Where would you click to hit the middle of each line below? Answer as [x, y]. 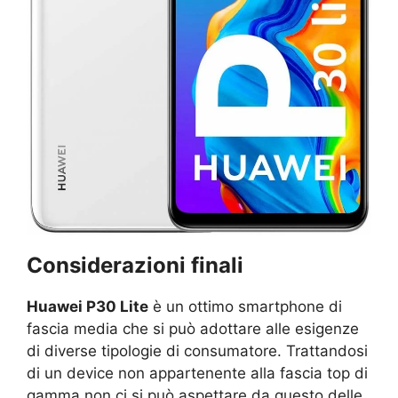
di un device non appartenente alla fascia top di [197, 373]
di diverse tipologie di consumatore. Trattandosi [197, 350]
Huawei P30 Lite [88, 306]
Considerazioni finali [135, 265]
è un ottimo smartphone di [245, 306]
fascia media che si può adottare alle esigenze [193, 328]
